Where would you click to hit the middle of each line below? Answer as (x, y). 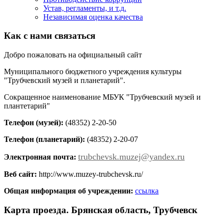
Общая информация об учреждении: (69, 191)
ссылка (147, 191)
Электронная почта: (40, 157)
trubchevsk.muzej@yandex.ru (131, 157)
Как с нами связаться (50, 36)
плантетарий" (27, 106)
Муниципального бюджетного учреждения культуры (93, 72)
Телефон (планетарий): (44, 139)
